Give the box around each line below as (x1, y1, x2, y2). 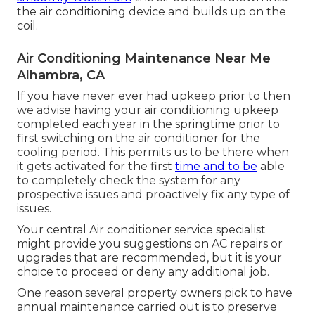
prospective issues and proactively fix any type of (17, 187, 290, 201)
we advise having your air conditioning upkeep (17, 103, 278, 117)
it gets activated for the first (17, 159, 175, 173)
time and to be (175, 159, 257, 173)
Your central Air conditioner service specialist (17, 222, 266, 236)
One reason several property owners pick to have (17, 285, 292, 300)
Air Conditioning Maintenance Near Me (17, 50, 271, 66)
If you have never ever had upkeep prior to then (17, 89, 290, 103)
